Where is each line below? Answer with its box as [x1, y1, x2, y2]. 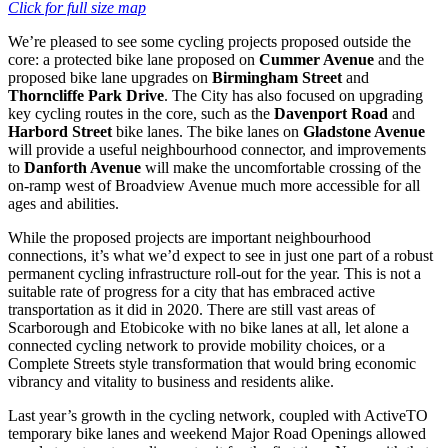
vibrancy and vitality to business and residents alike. [8, 373, 334, 391]
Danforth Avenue [24, 159, 141, 177]
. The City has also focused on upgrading [164, 87, 423, 105]
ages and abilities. [8, 195, 119, 213]
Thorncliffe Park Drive [8, 87, 164, 105]
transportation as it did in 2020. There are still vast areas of [8, 301, 375, 319]
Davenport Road [274, 105, 388, 123]
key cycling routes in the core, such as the [8, 105, 274, 123]
